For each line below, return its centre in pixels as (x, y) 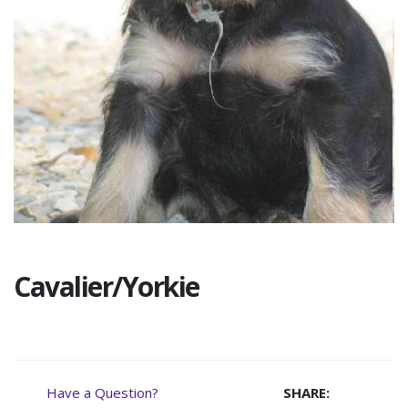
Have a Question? (102, 393)
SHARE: (306, 393)
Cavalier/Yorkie (107, 287)
